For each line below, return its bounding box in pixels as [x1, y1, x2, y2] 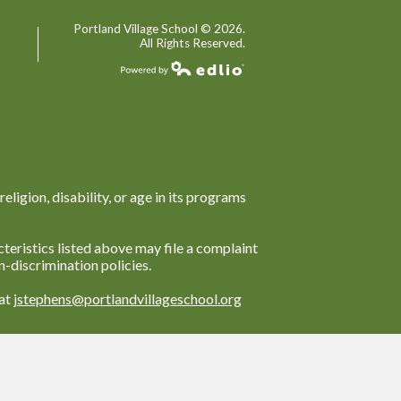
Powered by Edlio [136, 76, 245, 94]
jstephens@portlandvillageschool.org [13, 290, 242, 307]
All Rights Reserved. [139, 35, 245, 50]
